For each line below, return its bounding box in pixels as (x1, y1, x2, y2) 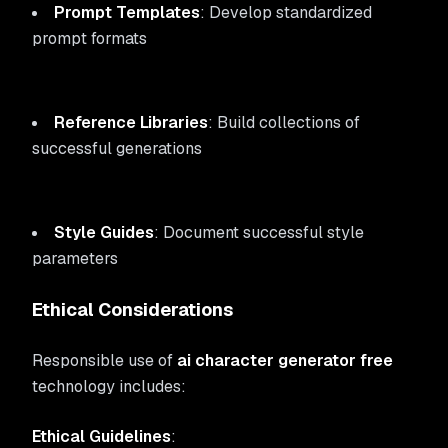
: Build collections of (208, 112, 360, 133)
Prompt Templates (54, 2, 200, 23)
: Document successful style (154, 222, 364, 243)
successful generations (32, 138, 202, 159)
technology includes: (32, 376, 186, 397)
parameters (32, 248, 118, 269)
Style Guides (54, 222, 154, 243)
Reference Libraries (54, 112, 208, 133)
